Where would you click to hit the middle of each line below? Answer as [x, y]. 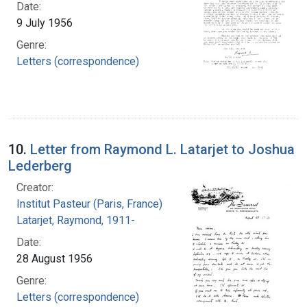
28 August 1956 [54, 258]
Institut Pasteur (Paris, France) [89, 204]
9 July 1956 [45, 23]
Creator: [35, 187]
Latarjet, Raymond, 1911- [76, 220]
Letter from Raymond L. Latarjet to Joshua [162, 149]
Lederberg [40, 165]
